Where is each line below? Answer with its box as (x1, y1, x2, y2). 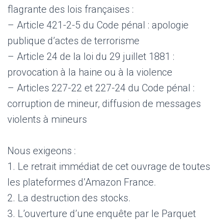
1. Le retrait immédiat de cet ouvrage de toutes (7, 160, 210, 172)
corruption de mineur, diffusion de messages (7, 97, 201, 110)
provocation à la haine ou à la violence (7, 66, 172, 78)
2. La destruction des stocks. (7, 192, 131, 204)
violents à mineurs (7, 113, 87, 125)
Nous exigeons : (7, 144, 76, 157)
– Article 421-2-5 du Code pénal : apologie (7, 19, 189, 31)
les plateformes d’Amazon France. (7, 176, 156, 188)
